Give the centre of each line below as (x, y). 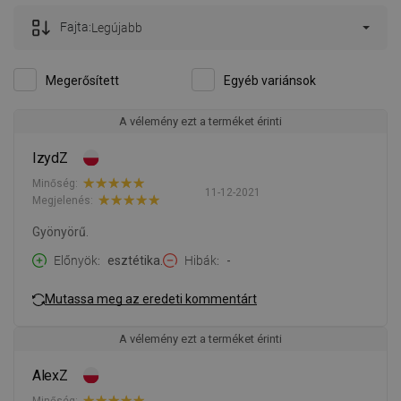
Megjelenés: (63, 200)
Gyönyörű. (60, 232)
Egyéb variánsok (270, 81)
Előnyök (76, 261)
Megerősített (82, 81)
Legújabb (117, 28)
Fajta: (76, 27)
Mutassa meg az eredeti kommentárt (151, 299)
